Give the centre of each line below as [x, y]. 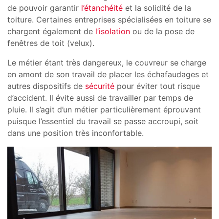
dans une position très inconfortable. [76, 133]
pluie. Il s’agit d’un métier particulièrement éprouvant [104, 110]
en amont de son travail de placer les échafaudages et [108, 75]
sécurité [100, 86]
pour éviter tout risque [157, 86]
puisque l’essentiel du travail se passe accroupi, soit [103, 121]
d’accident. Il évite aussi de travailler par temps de [100, 98]
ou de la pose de [162, 32]
